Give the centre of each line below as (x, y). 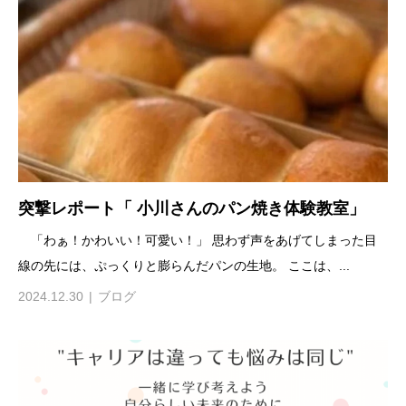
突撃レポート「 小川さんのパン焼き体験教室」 (192, 208)
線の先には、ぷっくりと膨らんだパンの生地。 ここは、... (184, 265)
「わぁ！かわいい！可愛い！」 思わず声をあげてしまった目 (198, 240)
